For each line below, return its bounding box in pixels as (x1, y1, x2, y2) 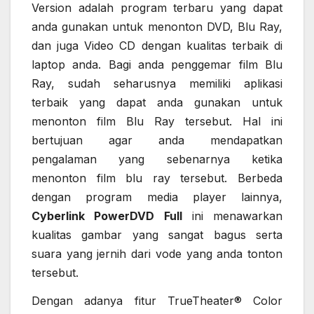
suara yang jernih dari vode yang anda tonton (32, 247, 282, 261)
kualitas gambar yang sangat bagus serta (32, 228, 282, 243)
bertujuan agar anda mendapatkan (32, 133, 282, 148)
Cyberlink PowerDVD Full (32, 209, 182, 224)
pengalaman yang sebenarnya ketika (32, 152, 282, 167)
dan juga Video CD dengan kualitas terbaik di (32, 39, 282, 53)
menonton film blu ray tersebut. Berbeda (32, 171, 282, 186)
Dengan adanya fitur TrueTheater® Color (32, 293, 282, 308)
